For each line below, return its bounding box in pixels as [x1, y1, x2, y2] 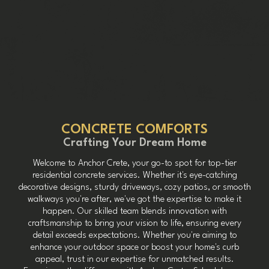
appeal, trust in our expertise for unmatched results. [35, 255, 234, 264]
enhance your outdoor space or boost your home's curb [30, 243, 239, 252]
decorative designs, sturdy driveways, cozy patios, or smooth [18, 183, 251, 192]
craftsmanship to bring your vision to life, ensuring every [28, 219, 241, 228]
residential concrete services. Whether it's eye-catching [32, 171, 237, 180]
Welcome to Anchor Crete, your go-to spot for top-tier [32, 159, 237, 168]
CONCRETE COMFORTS [61, 122, 208, 136]
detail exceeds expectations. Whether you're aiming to [32, 231, 237, 240]
